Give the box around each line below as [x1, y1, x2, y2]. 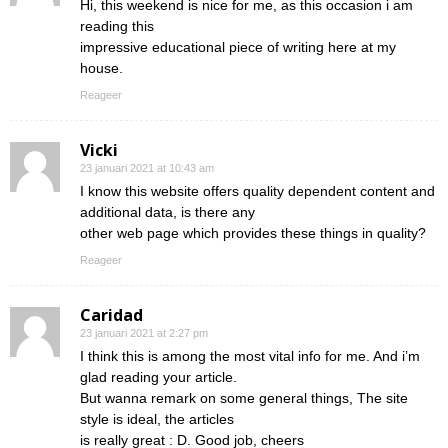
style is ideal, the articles [80, 411, 234, 428]
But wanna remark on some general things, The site [80, 390, 408, 407]
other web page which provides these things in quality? [80, 225, 426, 242]
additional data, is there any [80, 204, 255, 221]
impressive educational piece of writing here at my [80, 39, 396, 56]
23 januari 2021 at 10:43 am [80, 162, 214, 175]
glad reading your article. [80, 369, 237, 386]
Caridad [80, 304, 143, 327]
